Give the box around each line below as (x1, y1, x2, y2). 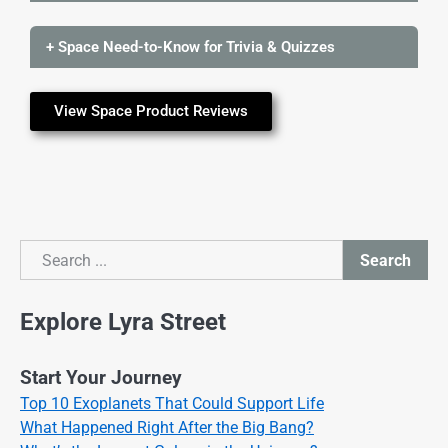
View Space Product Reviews (54, 101, 248, 120)
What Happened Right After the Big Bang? (20, 418, 314, 438)
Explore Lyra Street (20, 308, 226, 337)
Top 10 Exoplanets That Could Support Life (20, 394, 324, 414)
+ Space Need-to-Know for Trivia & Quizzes (46, 37, 335, 56)
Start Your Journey (20, 367, 182, 390)
